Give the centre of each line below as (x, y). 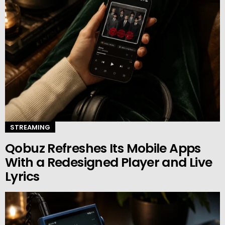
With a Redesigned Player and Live (109, 163)
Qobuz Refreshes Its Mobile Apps (103, 149)
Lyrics (22, 177)
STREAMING (30, 127)
